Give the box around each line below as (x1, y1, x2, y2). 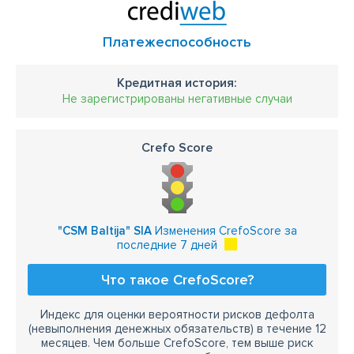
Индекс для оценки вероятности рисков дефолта (40, 307, 314, 322)
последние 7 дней (117, 238, 217, 252)
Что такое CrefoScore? (100, 271, 254, 288)
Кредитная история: (117, 75, 237, 91)
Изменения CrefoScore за (151, 224, 297, 238)
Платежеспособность (103, 33, 251, 51)
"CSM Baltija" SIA (57, 224, 152, 238)
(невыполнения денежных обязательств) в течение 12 (28, 322, 326, 336)
